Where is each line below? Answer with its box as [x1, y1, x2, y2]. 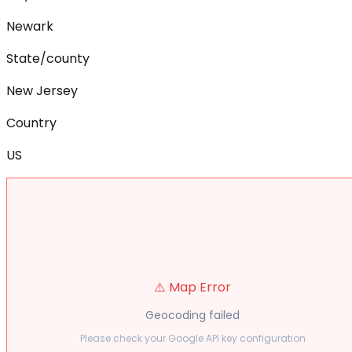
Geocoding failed [145, 307, 240, 324]
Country [6, 113, 57, 132]
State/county [6, 49, 90, 68]
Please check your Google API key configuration [79, 332, 306, 346]
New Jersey [6, 81, 78, 100]
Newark [6, 16, 53, 35]
